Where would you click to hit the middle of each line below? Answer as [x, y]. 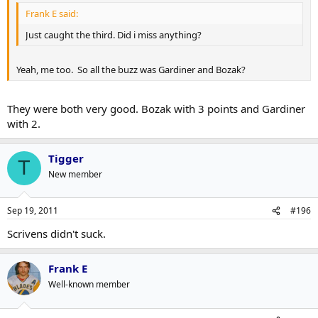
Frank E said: [52, 13]
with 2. [24, 123]
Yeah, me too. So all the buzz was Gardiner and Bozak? [131, 70]
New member [75, 174]
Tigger [66, 158]
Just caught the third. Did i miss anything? [114, 34]
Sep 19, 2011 [33, 210]
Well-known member [89, 284]
